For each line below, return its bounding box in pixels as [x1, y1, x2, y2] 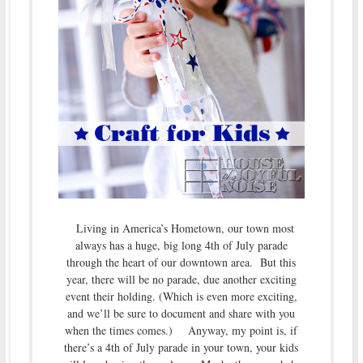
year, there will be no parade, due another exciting [66, 271, 297, 287]
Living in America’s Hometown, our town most [68, 220, 294, 236]
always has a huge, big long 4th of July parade [75, 237, 288, 253]
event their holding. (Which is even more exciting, [65, 288, 297, 304]
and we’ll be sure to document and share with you [67, 305, 296, 321]
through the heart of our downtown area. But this [66, 254, 297, 270]
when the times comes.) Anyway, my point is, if [65, 322, 298, 338]
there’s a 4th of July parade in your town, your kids [64, 339, 299, 355]
